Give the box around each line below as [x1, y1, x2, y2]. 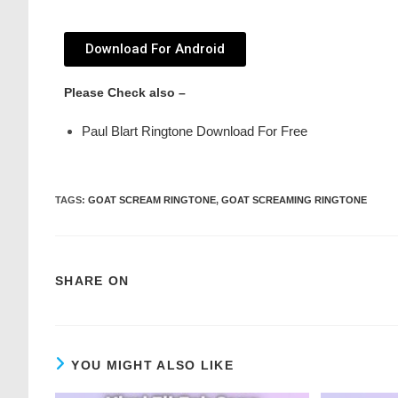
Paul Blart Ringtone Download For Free [82, 123, 307, 139]
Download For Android [85, 41, 225, 57]
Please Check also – [64, 85, 186, 99]
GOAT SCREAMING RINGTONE [221, 195, 367, 205]
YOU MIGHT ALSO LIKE [71, 358, 235, 372]
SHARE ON [55, 274, 130, 288]
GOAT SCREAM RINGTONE [88, 195, 216, 205]
